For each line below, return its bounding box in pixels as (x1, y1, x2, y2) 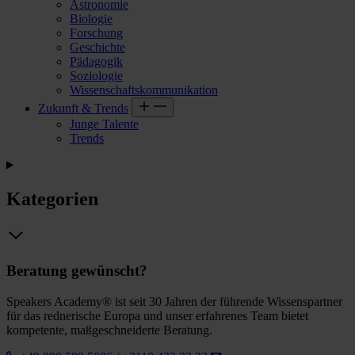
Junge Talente (70, 116, 139, 131)
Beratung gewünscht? (6, 262, 147, 280)
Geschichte (70, 40, 125, 54)
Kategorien (6, 188, 98, 209)
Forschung (70, 25, 123, 40)
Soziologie (70, 68, 123, 82)
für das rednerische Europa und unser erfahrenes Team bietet (6, 308, 308, 323)
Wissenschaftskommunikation (70, 82, 218, 97)
